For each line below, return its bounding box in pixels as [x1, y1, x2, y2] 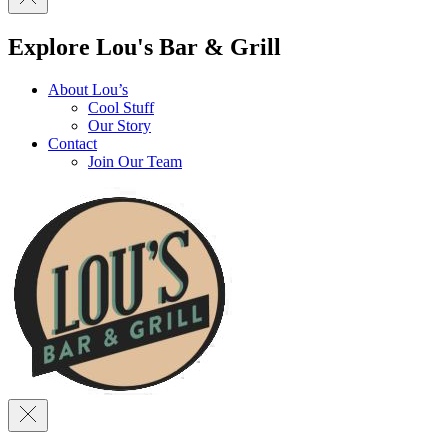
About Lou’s [48, 80, 128, 98]
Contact [48, 134, 97, 152]
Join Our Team [88, 152, 182, 170]
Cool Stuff [88, 98, 154, 116]
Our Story [88, 116, 151, 134]
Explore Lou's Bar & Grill [8, 33, 281, 60]
